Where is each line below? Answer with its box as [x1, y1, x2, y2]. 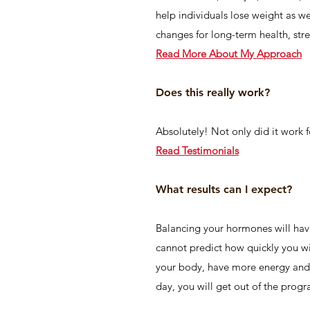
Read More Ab [156, 47, 222, 60]
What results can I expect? [156, 183, 292, 196]
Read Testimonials [156, 144, 239, 157]
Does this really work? [156, 86, 270, 99]
